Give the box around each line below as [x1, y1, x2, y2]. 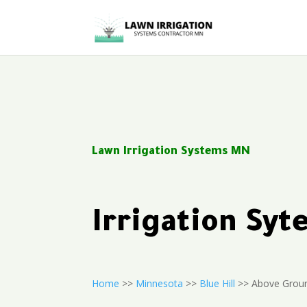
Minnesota [136, 276, 184, 290]
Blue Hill [199, 276, 236, 290]
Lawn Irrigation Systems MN [92, 145, 251, 158]
